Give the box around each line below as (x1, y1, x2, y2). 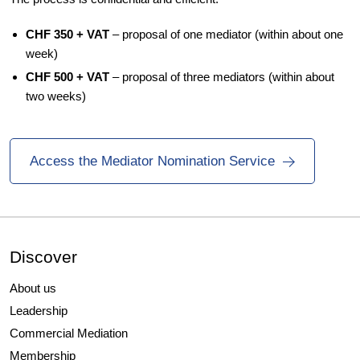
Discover (10, 247, 77, 266)
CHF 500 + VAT (26, 70, 109, 84)
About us (10, 281, 56, 295)
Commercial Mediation (10, 326, 128, 340)
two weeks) (26, 89, 86, 103)
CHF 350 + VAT (26, 27, 109, 41)
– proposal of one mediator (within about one (109, 27, 343, 41)
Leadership (10, 304, 67, 317)
